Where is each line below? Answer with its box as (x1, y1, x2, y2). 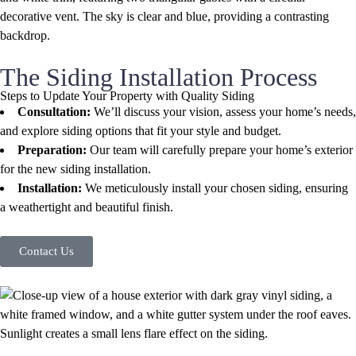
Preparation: (17, 143, 87, 157)
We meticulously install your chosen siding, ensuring (82, 181, 348, 195)
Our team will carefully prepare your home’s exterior (87, 143, 353, 157)
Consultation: (17, 105, 91, 118)
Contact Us (19, 245, 74, 257)
